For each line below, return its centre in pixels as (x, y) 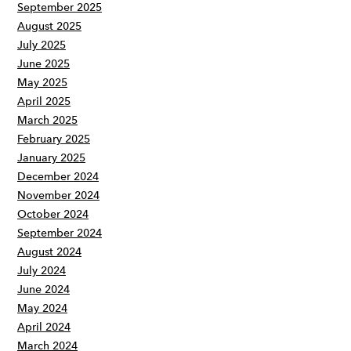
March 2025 (47, 120)
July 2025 (42, 45)
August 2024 (49, 252)
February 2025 (54, 139)
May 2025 (42, 83)
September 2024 (60, 233)
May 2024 (42, 308)
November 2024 (58, 195)
